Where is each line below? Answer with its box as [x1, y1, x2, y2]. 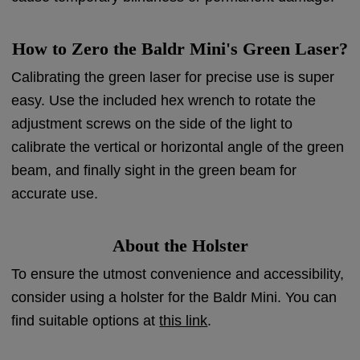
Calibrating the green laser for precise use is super [11, 68, 335, 85]
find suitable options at [11, 312, 160, 329]
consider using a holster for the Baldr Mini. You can [11, 288, 337, 305]
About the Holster [112, 235, 248, 256]
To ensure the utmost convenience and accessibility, [11, 265, 345, 282]
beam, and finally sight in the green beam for [11, 162, 297, 178]
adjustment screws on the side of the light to [11, 115, 293, 132]
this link [159, 312, 208, 329]
